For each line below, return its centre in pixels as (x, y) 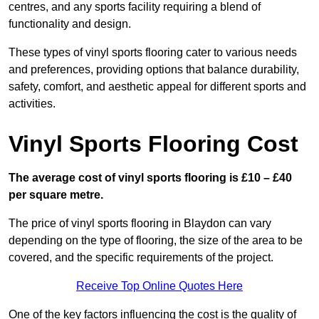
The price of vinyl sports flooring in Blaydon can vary (140, 224)
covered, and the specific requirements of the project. (141, 258)
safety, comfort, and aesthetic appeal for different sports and (157, 87)
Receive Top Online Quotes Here (159, 286)
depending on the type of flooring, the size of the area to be (156, 241)
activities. (32, 104)
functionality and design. (70, 24)
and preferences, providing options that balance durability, (154, 70)
